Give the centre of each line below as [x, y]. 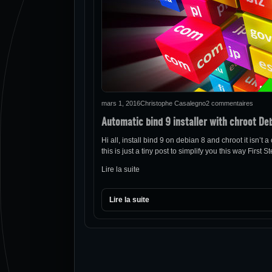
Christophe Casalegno [173, 103]
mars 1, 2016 [121, 103]
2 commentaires [229, 103]
